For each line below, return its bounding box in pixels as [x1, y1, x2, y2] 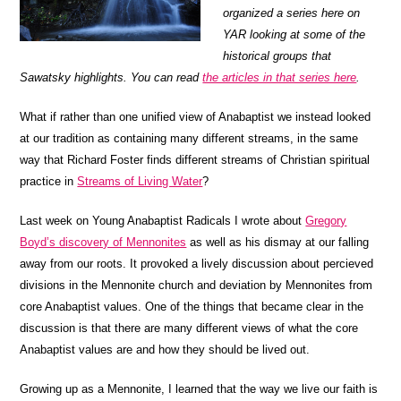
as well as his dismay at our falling [186, 235, 370, 250]
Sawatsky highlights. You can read [20, 71, 203, 85]
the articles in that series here [202, 71, 357, 85]
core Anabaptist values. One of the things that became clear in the [20, 300, 364, 314]
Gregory [305, 214, 347, 228]
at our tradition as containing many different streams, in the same [20, 132, 359, 146]
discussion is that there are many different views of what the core [20, 321, 359, 336]
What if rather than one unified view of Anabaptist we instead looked [20, 110, 371, 124]
